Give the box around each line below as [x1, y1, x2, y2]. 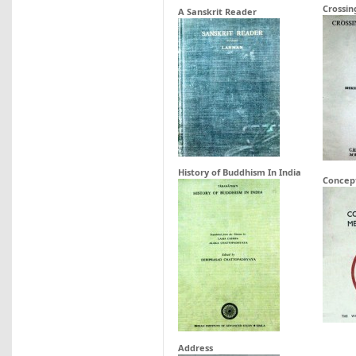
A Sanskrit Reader [178, 6, 257, 17]
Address [178, 342, 213, 354]
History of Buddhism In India [178, 166, 301, 178]
